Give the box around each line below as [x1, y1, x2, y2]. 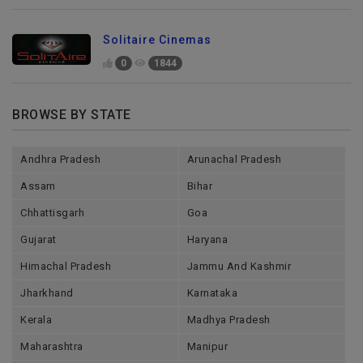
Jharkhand [20, 287, 74, 300]
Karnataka [186, 287, 238, 300]
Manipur [186, 340, 228, 353]
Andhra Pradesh [20, 153, 100, 166]
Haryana [186, 233, 228, 246]
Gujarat [20, 233, 57, 246]
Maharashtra [20, 340, 83, 353]
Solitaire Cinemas [103, 32, 211, 46]
